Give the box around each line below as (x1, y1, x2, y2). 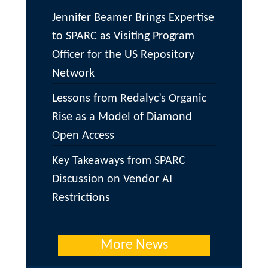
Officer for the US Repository (52, 49, 195, 62)
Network (52, 68, 95, 80)
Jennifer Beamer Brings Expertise (52, 12, 215, 25)
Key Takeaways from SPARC (52, 155, 186, 167)
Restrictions (52, 192, 111, 205)
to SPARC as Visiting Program (52, 31, 195, 43)
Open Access (52, 130, 115, 142)
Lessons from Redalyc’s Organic (52, 93, 207, 105)
